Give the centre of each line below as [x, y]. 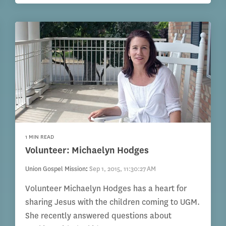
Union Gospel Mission [56, 169]
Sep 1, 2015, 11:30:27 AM [123, 169]
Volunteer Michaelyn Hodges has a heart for [106, 189]
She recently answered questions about [99, 216]
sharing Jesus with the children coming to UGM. [113, 202]
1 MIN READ [40, 137]
